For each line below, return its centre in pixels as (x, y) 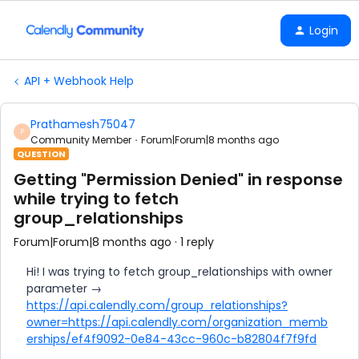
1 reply (197, 242)
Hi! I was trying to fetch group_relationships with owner (179, 272)
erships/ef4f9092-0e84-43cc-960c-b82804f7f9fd (171, 339)
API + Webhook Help (79, 81)
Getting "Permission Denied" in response (178, 179)
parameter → (64, 288)
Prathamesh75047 (83, 124)
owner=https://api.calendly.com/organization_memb (177, 322)
